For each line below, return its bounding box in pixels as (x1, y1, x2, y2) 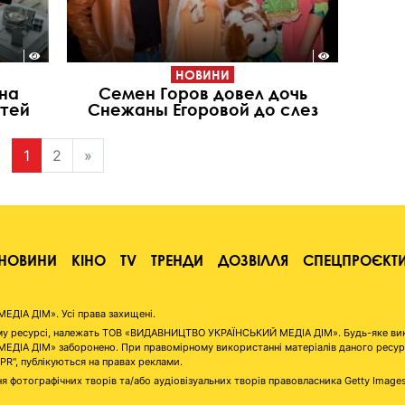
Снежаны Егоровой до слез (87, 99, 318, 119)
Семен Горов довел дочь (98, 82, 307, 103)
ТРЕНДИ (151, 250, 203, 268)
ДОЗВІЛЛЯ (218, 250, 288, 268)
